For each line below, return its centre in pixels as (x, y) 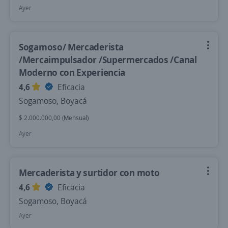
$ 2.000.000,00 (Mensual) (54, 118)
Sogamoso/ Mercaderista (71, 47)
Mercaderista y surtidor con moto (89, 173)
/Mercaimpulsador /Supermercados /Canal (108, 60)
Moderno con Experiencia (72, 72)
